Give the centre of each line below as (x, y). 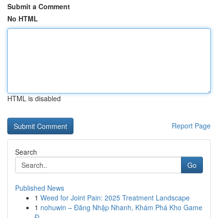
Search (26, 152)
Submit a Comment (39, 6)
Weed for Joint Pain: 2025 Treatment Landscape (115, 198)
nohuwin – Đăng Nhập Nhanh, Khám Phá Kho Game (121, 207)
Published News (40, 188)
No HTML (23, 18)
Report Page (191, 126)
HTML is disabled (34, 98)
